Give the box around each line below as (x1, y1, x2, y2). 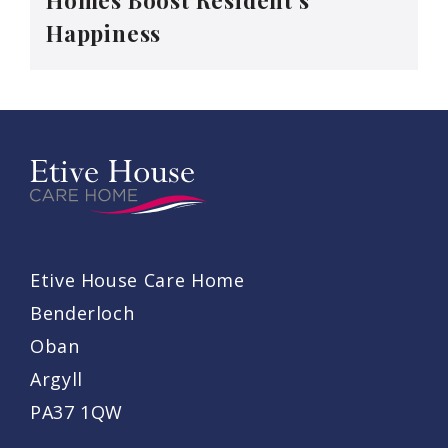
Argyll (30, 366, 83, 391)
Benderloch (30, 300, 135, 325)
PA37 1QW (30, 399, 124, 424)
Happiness (46, 17, 162, 48)
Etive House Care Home (30, 267, 245, 292)
